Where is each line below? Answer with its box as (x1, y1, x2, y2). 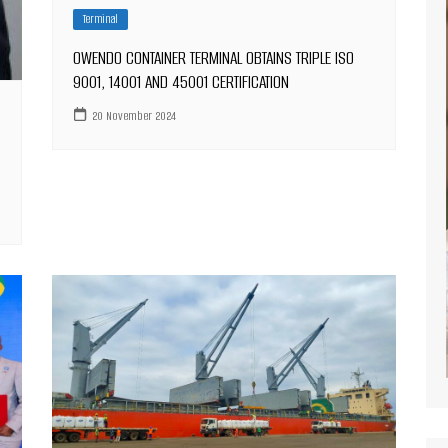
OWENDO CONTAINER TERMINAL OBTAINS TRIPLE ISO (73, 46, 355, 71)
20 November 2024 (92, 106, 177, 124)
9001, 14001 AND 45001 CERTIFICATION (73, 70, 290, 95)
